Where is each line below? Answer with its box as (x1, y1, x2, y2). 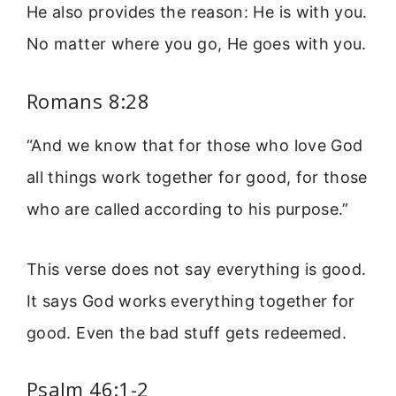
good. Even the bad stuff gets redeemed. (27, 323, 347, 342)
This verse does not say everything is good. (27, 259, 367, 278)
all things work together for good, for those (27, 167, 368, 187)
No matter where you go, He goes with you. (27, 34, 367, 54)
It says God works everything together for (27, 291, 355, 310)
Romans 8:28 (27, 87, 149, 114)
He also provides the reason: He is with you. (27, 3, 368, 22)
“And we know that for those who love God (27, 135, 363, 155)
